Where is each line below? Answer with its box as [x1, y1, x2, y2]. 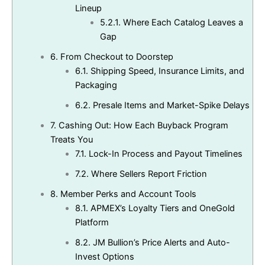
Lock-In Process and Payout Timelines [86, 148, 243, 160]
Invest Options [75, 251, 134, 263]
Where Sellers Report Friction [88, 169, 207, 180]
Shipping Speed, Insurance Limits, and [88, 66, 244, 77]
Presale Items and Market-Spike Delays [90, 100, 250, 111]
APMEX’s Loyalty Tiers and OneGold [88, 203, 235, 214]
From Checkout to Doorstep [57, 51, 173, 63]
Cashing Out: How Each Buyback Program [56, 120, 228, 131]
